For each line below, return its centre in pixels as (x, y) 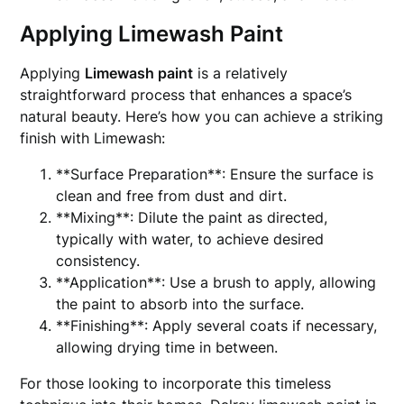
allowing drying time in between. (167, 347)
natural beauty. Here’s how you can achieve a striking (202, 116)
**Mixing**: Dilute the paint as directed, (192, 217)
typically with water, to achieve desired (190, 239)
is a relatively (241, 73)
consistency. (98, 261)
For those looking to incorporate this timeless (176, 383)
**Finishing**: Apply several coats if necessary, (217, 326)
